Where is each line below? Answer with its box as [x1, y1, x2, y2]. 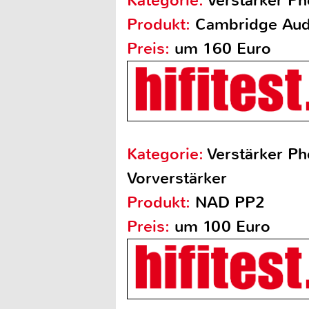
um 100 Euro [170, 216, 270, 237]
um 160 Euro [170, 38, 271, 59]
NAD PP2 [195, 192, 265, 213]
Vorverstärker [127, 168, 227, 189]
